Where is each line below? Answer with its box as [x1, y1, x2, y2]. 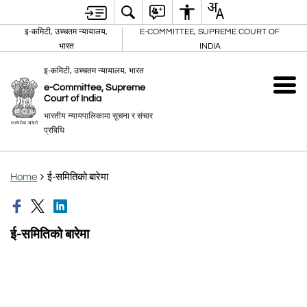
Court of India [43, 93, 101, 103]
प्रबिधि [43, 125, 64, 135]
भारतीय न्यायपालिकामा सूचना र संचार [43, 111, 153, 121]
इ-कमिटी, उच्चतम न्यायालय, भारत [43, 66, 144, 75]
